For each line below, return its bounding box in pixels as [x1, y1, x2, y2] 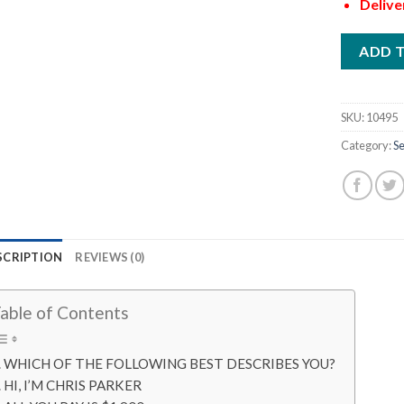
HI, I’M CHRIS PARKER [3, 376, 142, 393]
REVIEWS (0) [75, 250, 145, 265]
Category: [341, 138, 394, 153]
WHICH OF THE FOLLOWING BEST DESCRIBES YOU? [3, 354, 335, 372]
